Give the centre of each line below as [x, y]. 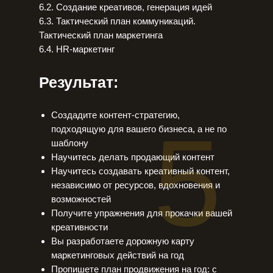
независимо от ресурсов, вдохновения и [136, 185]
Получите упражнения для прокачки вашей [142, 213]
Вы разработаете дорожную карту [123, 241]
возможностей [81, 199]
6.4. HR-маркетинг [77, 49]
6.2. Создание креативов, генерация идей [126, 7]
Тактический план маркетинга [101, 35]
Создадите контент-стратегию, [115, 115]
